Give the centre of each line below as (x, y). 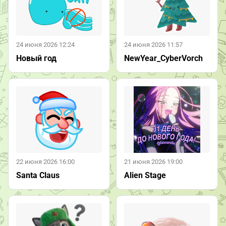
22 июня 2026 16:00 (45, 161)
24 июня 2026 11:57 (153, 45)
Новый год (36, 58)
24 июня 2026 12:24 (45, 45)
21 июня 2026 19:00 (153, 161)
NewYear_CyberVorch (163, 58)
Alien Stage (145, 175)
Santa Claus (38, 175)
